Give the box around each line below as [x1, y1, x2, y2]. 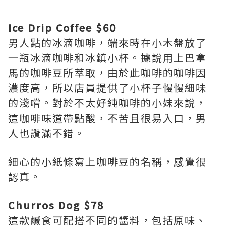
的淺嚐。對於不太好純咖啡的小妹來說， [8, 95, 207, 110]
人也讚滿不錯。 [8, 126, 85, 140]
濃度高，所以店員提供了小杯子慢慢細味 [8, 80, 207, 95]
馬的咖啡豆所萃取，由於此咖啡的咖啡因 [8, 65, 207, 80]
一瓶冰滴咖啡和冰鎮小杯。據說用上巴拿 [8, 50, 207, 65]
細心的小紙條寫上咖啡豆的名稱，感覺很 [8, 154, 207, 169]
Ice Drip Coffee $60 [8, 20, 116, 35]
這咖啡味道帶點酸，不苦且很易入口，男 [8, 110, 207, 125]
